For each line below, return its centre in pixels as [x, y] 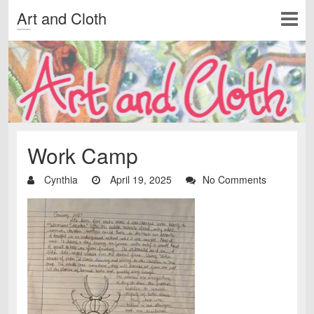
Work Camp [83, 155]
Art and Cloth [62, 18]
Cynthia [60, 179]
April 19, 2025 [139, 179]
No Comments [234, 179]
